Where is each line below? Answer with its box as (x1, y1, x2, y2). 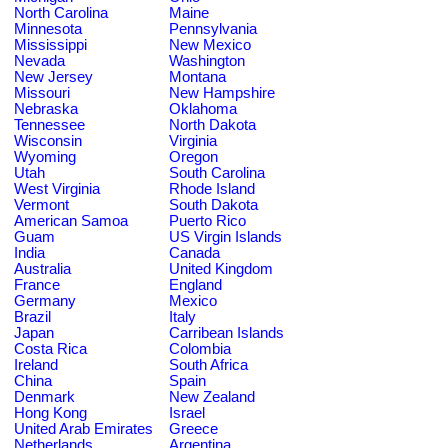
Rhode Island (169, 180, 255, 197)
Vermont (14, 196, 69, 213)
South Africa (169, 356, 248, 373)
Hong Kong (14, 404, 87, 421)
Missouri (14, 84, 70, 101)
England (169, 276, 222, 293)
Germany (14, 292, 76, 309)
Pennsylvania (169, 20, 257, 37)
